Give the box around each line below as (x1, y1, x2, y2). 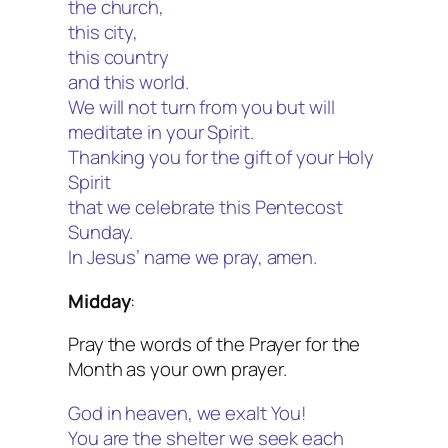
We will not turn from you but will (68, 94, 335, 121)
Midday (68, 287, 131, 314)
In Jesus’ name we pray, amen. (68, 244, 318, 271)
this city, (68, 19, 138, 46)
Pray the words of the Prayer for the (68, 331, 361, 358)
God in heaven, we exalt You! (68, 399, 308, 426)
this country (68, 44, 169, 71)
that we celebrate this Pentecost (68, 194, 343, 221)
